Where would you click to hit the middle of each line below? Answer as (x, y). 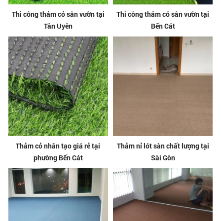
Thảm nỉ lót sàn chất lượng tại (163, 146)
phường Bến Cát (58, 158)
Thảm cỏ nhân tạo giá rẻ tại (58, 146)
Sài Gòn (163, 158)
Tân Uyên (58, 26)
